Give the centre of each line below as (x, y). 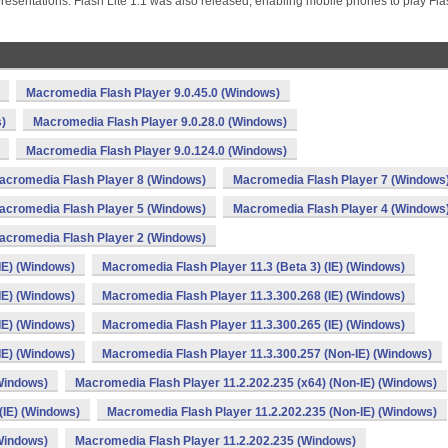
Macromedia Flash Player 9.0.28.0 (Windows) (160, 122)
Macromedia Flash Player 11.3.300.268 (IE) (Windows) (253, 296)
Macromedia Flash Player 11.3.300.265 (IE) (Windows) (253, 325)
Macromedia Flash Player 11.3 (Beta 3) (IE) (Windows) (253, 267)
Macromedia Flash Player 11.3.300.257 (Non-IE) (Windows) (267, 354)
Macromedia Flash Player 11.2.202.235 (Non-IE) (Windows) (272, 412)
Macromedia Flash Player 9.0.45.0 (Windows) (153, 93)
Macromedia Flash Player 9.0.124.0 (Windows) (156, 151)
